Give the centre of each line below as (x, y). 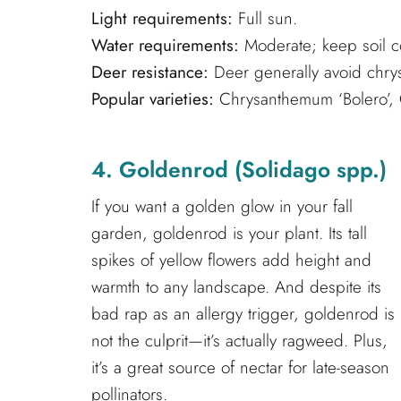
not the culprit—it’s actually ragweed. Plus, (239, 341)
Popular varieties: (153, 98)
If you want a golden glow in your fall (222, 207)
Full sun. (265, 18)
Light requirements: (162, 18)
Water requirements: (165, 45)
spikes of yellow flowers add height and (231, 260)
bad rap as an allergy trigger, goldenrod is (243, 314)
